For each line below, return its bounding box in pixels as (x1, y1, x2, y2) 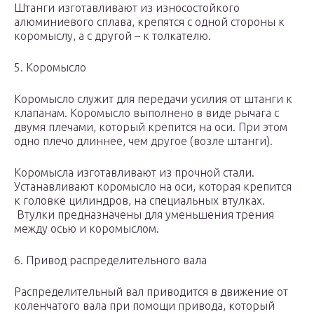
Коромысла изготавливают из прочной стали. (14, 166, 254, 179)
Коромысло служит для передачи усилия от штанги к (14, 93, 292, 106)
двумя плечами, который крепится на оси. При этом (14, 121, 287, 134)
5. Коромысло (14, 61, 86, 74)
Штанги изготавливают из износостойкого (14, 1, 240, 15)
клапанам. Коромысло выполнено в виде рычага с (14, 107, 279, 120)
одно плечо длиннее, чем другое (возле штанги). (14, 135, 273, 148)
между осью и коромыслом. (14, 222, 159, 235)
